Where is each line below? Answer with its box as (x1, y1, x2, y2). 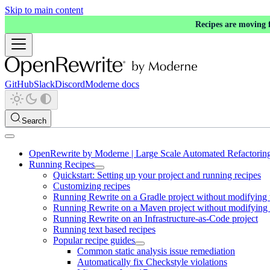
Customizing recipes (53, 181, 130, 191)
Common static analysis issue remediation (77, 246, 235, 256)
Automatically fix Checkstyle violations (77, 257, 227, 267)
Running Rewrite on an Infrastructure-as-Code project (53, 213, 258, 224)
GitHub (5, 79, 34, 89)
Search (22, 116, 46, 125)
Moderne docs (85, 79, 139, 89)
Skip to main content (5, 5, 83, 15)
